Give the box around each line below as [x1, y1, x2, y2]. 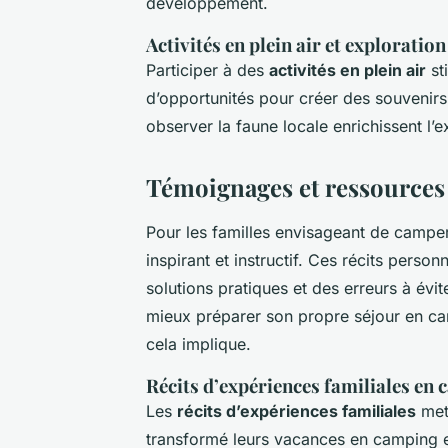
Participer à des [146, 59, 269, 80]
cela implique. [146, 333, 251, 354]
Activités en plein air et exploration [146, 31, 446, 57]
